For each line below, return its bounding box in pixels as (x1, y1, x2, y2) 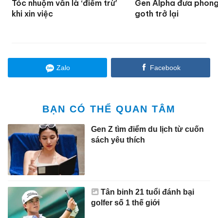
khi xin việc (12, 8, 54, 18)
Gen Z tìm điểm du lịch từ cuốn (91, 125, 204, 133)
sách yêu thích (91, 135, 145, 144)
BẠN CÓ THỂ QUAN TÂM (42, 103, 176, 114)
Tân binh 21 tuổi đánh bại (100, 187, 194, 196)
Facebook (149, 63, 181, 72)
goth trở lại (135, 8, 179, 18)
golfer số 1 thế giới (91, 198, 160, 207)
